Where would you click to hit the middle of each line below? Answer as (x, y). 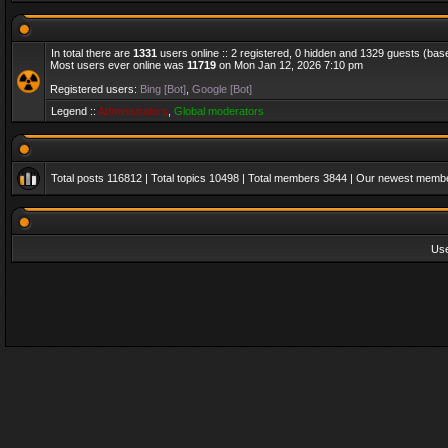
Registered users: (95, 89)
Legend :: (74, 111)
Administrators (133, 111)
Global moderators (219, 111)
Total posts (79, 178)
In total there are (92, 53)
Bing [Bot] (163, 89)
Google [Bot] (222, 89)
